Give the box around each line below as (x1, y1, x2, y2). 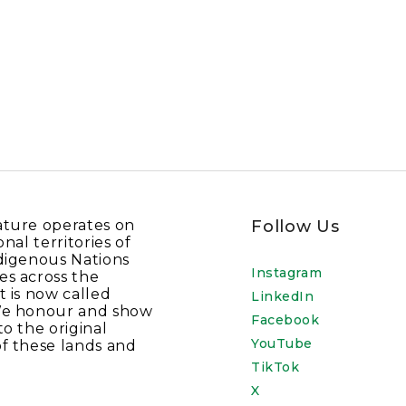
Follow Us (251, 217, 340, 237)
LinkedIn (251, 288, 314, 304)
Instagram (251, 265, 323, 281)
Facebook (251, 312, 320, 328)
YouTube (251, 335, 314, 352)
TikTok (251, 359, 300, 375)
